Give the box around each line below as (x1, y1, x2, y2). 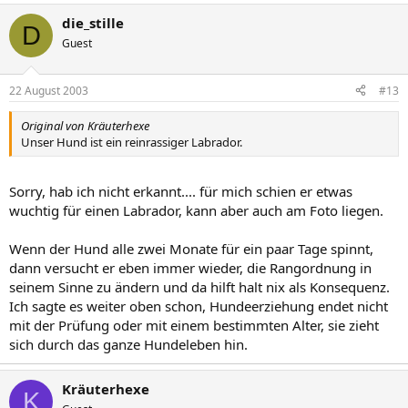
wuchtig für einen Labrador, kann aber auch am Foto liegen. (9, 201, 383, 219)
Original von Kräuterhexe (21, 117, 149, 134)
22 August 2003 (9, 82, 88, 98)
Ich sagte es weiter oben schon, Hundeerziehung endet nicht (9, 297, 388, 315)
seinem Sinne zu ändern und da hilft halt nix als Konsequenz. (9, 278, 390, 296)
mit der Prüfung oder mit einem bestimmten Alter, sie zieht (9, 316, 379, 334)
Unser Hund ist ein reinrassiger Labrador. (21, 133, 242, 150)
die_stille (62, 14, 124, 32)
